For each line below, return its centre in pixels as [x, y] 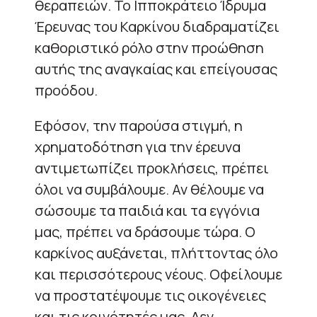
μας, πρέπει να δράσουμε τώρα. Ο [145, 231]
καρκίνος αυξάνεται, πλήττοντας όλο [156, 253]
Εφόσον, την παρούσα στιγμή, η [139, 125]
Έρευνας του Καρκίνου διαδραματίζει [157, 26]
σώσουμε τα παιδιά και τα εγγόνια [147, 210]
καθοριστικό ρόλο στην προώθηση [149, 47]
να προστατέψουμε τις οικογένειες [150, 295]
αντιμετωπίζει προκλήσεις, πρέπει [152, 168]
